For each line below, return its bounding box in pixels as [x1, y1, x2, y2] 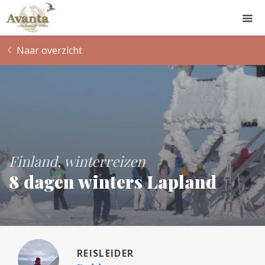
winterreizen [64, 151, 145, 170]
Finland [9, 151, 57, 170]
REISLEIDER [77, 246, 134, 260]
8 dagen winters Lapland [9, 169, 216, 193]
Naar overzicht [17, 44, 82, 57]
